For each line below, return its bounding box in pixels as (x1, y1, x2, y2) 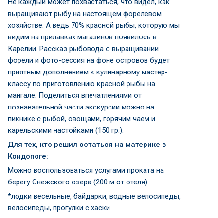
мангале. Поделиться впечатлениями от (8, 91, 142, 100)
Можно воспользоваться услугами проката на (8, 166, 164, 175)
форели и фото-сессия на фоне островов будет (8, 56, 170, 65)
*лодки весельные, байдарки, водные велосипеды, (8, 192, 181, 200)
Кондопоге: (8, 152, 48, 161)
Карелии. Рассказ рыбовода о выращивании (8, 44, 159, 53)
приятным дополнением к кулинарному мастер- (8, 68, 168, 76)
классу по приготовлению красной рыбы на (8, 79, 155, 88)
